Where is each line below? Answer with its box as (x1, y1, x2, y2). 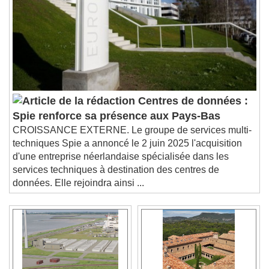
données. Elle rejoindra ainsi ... (13, 187, 144, 198)
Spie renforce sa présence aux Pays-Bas (13, 119, 220, 131)
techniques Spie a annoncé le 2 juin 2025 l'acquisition (13, 147, 242, 158)
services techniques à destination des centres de (13, 174, 219, 184)
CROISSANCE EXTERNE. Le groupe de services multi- (13, 134, 252, 145)
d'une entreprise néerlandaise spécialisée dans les (13, 160, 229, 171)
